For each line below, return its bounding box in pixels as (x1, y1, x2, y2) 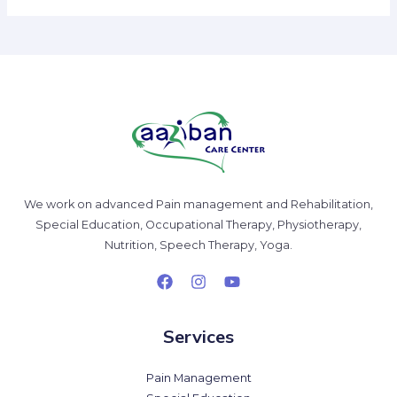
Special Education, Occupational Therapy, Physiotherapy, (35, 218, 362, 232)
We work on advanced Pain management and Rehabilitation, (24, 198, 373, 212)
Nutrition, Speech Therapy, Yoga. (105, 238, 292, 253)
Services (163, 325, 234, 348)
